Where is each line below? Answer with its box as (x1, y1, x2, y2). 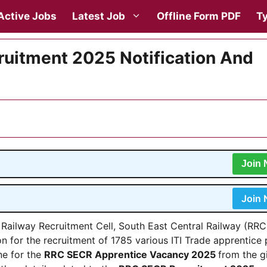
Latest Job (72, 10, 125, 22)
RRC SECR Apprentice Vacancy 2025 (44, 249, 218, 260)
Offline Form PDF (157, 10, 241, 22)
